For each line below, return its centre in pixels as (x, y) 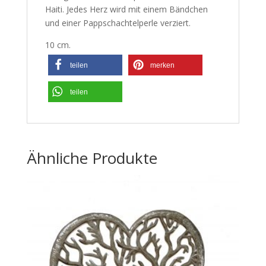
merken (162, 65)
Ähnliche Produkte (92, 158)
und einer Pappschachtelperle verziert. (118, 23)
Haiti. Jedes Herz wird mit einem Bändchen (126, 9)
